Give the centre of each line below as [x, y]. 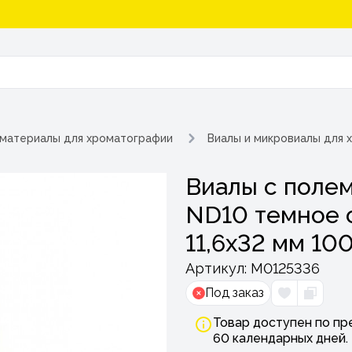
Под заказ [235, 293]
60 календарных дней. [280, 338]
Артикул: [218, 268]
